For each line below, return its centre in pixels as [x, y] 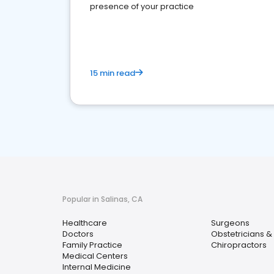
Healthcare [85, 223]
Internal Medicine [97, 267]
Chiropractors [239, 245]
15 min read [113, 73]
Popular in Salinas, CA [102, 199]
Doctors [78, 234]
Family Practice [92, 245]
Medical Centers [95, 256]
